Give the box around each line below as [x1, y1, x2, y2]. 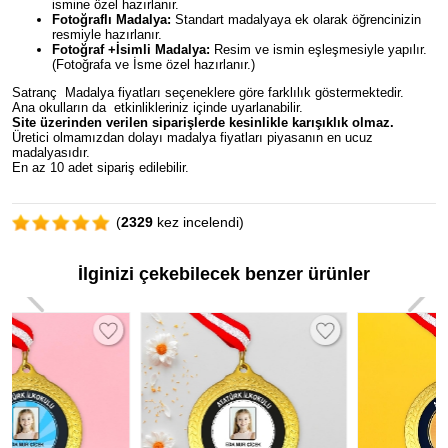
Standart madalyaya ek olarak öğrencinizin [171, 12, 421, 27]
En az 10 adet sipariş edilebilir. [12, 160, 205, 175]
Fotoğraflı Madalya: [52, 12, 171, 27]
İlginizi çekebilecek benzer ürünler [78, 264, 370, 284]
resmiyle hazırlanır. [52, 27, 162, 42]
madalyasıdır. [12, 145, 90, 160]
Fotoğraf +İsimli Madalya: [52, 42, 210, 57]
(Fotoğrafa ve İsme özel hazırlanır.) [52, 57, 255, 72]
